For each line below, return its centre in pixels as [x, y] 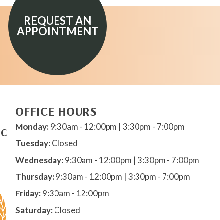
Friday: [28, 193]
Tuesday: [32, 143]
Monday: [32, 127]
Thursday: [34, 177]
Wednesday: [39, 160]
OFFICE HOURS [56, 111]
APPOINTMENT [57, 31]
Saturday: [34, 210]
